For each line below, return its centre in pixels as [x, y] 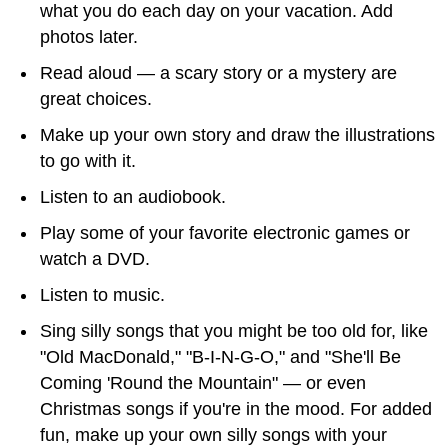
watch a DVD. [95, 259]
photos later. [89, 37]
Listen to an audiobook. [133, 197]
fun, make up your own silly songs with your [213, 435]
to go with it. [88, 161]
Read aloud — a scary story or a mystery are [218, 73]
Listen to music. [102, 295]
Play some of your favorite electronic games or [225, 233]
